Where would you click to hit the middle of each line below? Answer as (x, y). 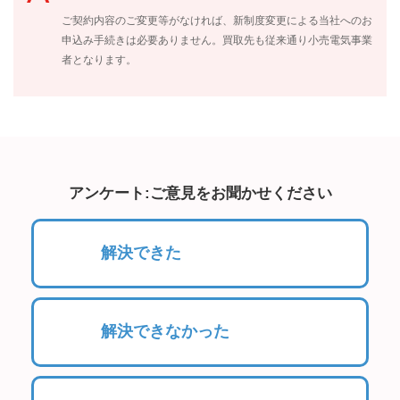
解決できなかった (165, 331)
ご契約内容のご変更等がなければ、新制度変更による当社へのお (217, 20)
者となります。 (99, 59)
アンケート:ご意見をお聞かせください (200, 193)
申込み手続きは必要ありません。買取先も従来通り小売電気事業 (217, 40)
